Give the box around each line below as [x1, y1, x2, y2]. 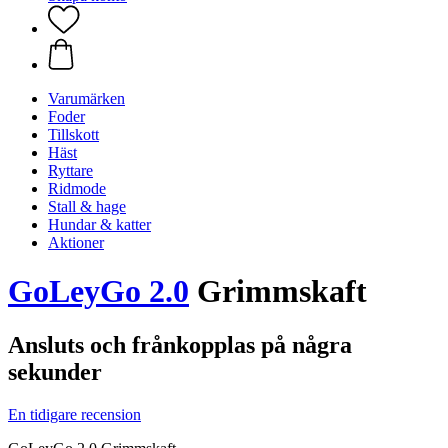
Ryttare [48, 162, 93, 179]
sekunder [8, 358, 102, 385]
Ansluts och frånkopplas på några [8, 331, 352, 358]
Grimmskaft [189, 273, 367, 310]
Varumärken [48, 90, 125, 107]
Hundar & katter [48, 216, 151, 233]
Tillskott [48, 126, 99, 143]
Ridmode [48, 180, 106, 197]
